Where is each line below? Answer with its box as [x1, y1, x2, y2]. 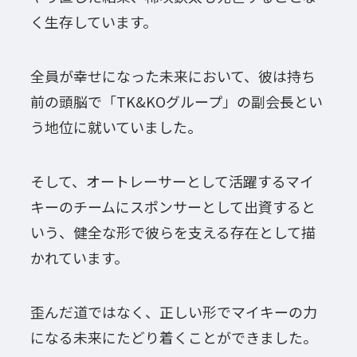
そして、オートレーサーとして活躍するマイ [29, 170, 314, 191]
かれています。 [29, 246, 128, 268]
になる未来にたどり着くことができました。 [29, 326, 317, 347]
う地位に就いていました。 [29, 116, 202, 138]
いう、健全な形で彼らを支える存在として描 [29, 221, 316, 242]
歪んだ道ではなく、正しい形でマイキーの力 [29, 300, 317, 322]
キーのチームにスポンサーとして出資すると [29, 195, 316, 217]
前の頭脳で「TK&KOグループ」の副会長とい [29, 91, 323, 112]
